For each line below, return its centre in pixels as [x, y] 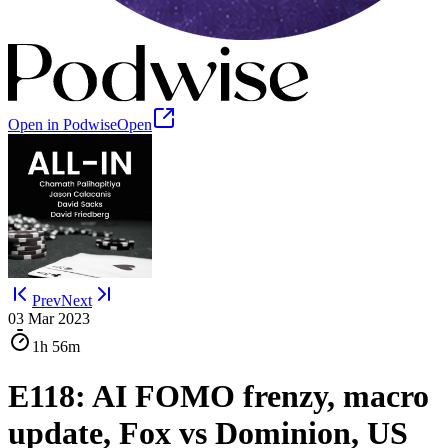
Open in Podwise [62, 125]
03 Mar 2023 [49, 319]
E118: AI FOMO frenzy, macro [218, 395]
